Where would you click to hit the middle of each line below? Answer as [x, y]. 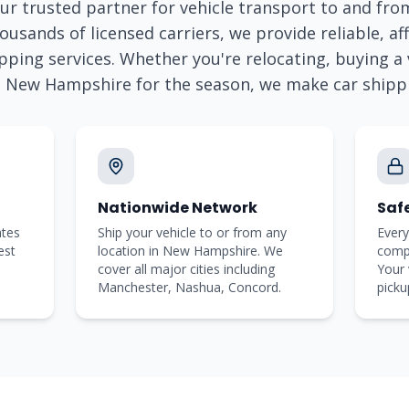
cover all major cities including [186, 269]
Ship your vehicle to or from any [192, 232]
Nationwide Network [177, 208]
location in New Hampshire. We [190, 251]
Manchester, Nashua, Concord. [189, 287]
